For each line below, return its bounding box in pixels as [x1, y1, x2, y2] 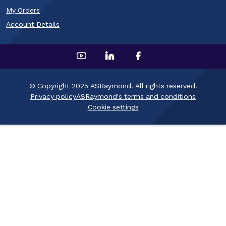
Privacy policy [30, 92, 76, 100]
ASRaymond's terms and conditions [76, 92, 196, 100]
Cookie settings [87, 103, 139, 111]
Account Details [6, 20, 60, 28]
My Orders [6, 6, 40, 14]
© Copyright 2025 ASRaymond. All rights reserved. [29, 82, 197, 90]
